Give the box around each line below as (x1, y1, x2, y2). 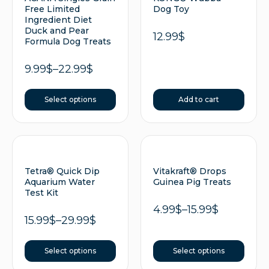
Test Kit (25, 187, 58, 198)
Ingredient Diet (25, 14, 92, 25)
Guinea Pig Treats (153, 177, 231, 187)
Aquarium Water (25, 177, 95, 187)
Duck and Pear (25, 25, 89, 36)
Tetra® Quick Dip (25, 166, 100, 177)
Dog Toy (153, 4, 189, 14)
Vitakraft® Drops (153, 166, 226, 177)
